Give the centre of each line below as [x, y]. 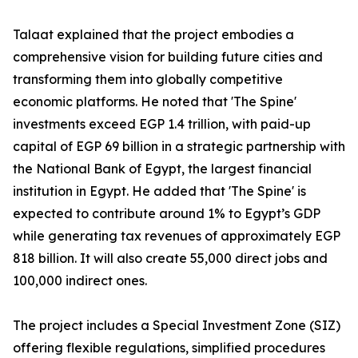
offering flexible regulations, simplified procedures [169, 348]
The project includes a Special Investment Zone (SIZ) [177, 325]
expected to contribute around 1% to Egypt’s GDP [167, 213]
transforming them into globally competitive [148, 79]
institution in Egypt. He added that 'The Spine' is [159, 191]
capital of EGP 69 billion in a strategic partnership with [179, 146]
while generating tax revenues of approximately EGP [177, 236]
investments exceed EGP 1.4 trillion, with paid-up [162, 124]
